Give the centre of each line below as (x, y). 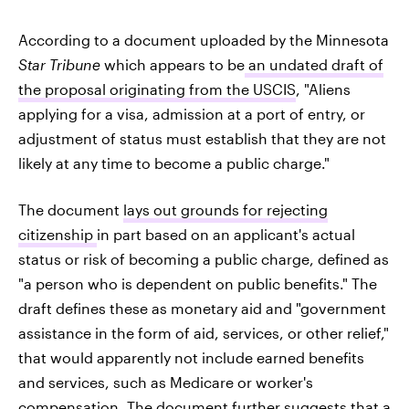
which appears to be (174, 64)
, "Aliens (323, 89)
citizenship (58, 234)
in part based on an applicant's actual (226, 234)
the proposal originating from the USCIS (157, 89)
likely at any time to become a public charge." (174, 163)
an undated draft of (314, 64)
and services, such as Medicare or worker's (166, 382)
